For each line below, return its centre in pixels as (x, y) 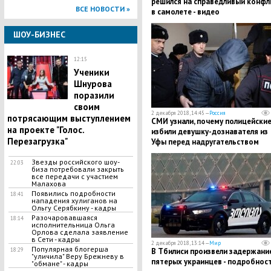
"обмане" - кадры (60, 263)
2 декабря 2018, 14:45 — (180, 113)
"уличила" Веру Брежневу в (77, 256)
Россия (217, 113)
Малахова (48, 184)
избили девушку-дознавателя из (209, 132)
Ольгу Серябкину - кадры (73, 208)
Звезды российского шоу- (75, 162)
